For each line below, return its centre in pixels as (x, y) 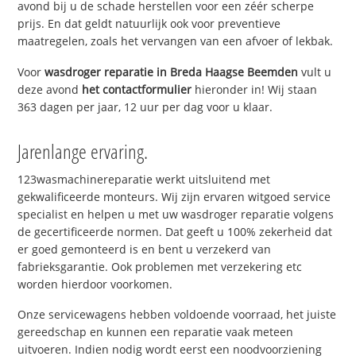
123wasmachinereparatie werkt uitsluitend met (144, 179)
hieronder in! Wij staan (255, 89)
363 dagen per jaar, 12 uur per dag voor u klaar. (145, 106)
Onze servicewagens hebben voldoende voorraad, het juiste (177, 315)
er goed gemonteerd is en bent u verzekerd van (145, 249)
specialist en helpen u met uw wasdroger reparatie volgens (176, 214)
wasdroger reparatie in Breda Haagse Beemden (172, 72)
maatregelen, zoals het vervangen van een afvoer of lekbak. (176, 41)
